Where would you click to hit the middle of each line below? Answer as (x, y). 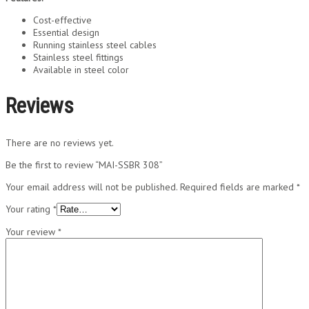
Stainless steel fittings (78, 57)
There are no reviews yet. (60, 143)
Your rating (29, 209)
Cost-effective (62, 20)
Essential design (66, 32)
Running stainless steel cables (95, 44)
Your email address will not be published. (91, 187)
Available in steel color (81, 69)
